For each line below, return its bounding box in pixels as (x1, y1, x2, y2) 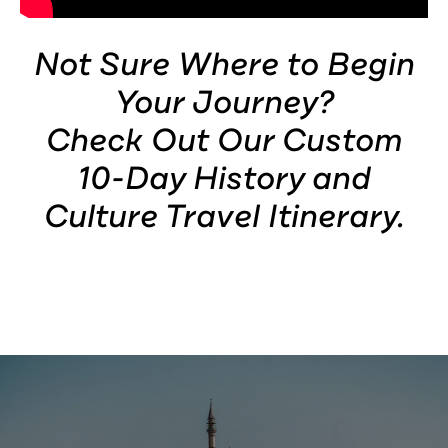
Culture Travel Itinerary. (43, 195, 405, 239)
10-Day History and (77, 157, 371, 201)
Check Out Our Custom (45, 119, 403, 163)
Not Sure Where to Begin (33, 43, 415, 87)
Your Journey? (114, 81, 334, 125)
